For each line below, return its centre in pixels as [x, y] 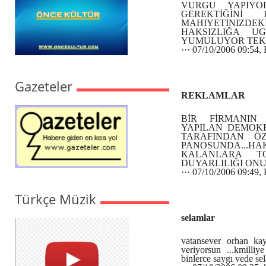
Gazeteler [44, 86]
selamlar [198, 218]
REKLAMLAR [213, 95]
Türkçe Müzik [56, 199]
